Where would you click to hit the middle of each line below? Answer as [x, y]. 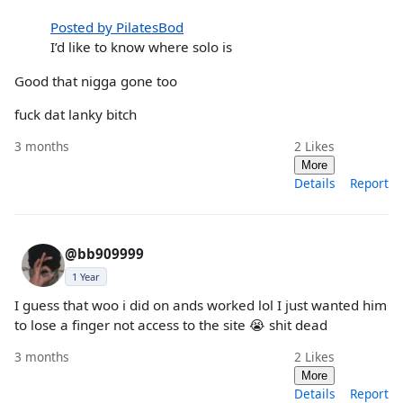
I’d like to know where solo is [141, 47]
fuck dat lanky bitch [76, 114]
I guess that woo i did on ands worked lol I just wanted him [201, 304]
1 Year [86, 276]
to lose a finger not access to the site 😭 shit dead [171, 324]
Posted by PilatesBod [117, 27]
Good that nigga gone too [96, 81]
